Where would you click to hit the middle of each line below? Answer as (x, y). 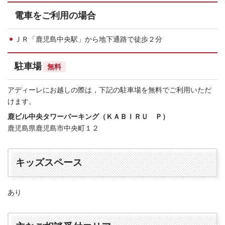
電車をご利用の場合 (55, 16)
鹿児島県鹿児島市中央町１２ (53, 128)
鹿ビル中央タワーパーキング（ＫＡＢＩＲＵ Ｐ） (88, 116)
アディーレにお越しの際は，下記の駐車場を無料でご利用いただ (109, 90)
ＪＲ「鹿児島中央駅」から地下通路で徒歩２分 (88, 39)
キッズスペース (49, 162)
